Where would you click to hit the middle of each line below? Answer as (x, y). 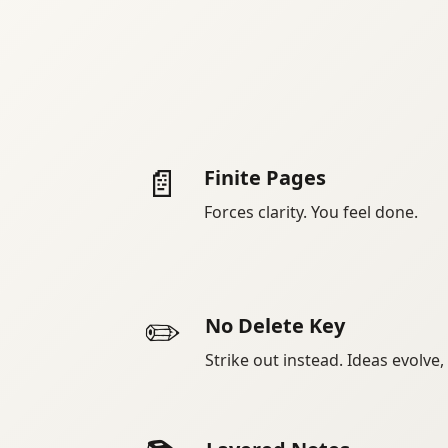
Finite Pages (265, 178)
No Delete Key (275, 326)
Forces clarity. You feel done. (311, 212)
